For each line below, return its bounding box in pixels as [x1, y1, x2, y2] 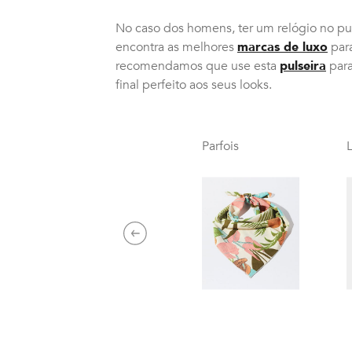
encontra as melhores [115, 38, 237, 56]
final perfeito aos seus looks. [115, 75, 272, 93]
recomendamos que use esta [115, 57, 280, 75]
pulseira [280, 57, 326, 75]
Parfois [202, 137, 239, 155]
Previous [134, 230, 181, 248]
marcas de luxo [237, 38, 328, 56]
